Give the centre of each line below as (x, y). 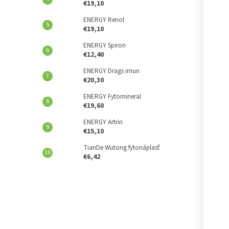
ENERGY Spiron (105, 45)
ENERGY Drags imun (111, 71)
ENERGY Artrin (103, 122)
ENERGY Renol (104, 20)
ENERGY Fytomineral (112, 97)
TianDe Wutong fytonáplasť (121, 148)
